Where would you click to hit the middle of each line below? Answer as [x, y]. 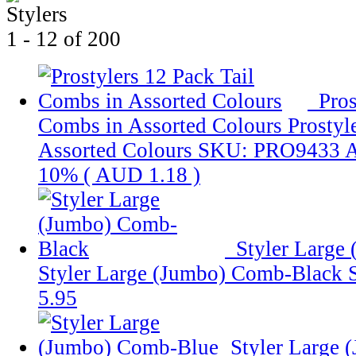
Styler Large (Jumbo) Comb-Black [190, 273]
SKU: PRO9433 [269, 150]
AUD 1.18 [141, 174]
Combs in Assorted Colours [160, 125]
